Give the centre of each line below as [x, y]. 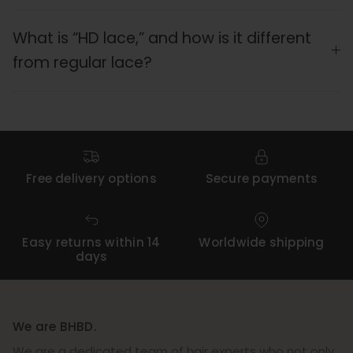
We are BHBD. [55, 326]
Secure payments [262, 179]
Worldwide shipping [262, 242]
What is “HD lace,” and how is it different [162, 39]
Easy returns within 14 [91, 242]
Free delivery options [91, 179]
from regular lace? [82, 63]
